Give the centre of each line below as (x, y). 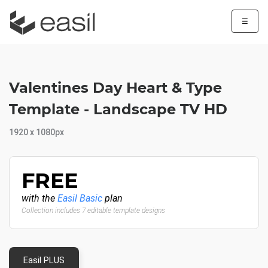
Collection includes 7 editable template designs (93, 211)
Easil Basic (80, 198)
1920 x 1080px (36, 132)
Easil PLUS (44, 260)
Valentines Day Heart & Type (115, 88)
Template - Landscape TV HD (118, 109)
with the (39, 198)
